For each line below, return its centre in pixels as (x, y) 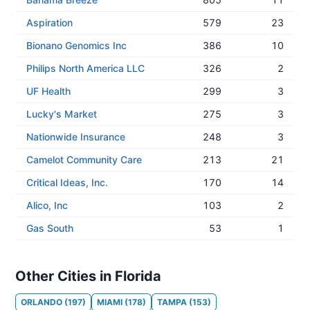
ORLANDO (42, 302)
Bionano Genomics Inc (76, 45)
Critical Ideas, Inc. (67, 182)
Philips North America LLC (85, 68)
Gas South (50, 228)
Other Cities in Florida (88, 276)
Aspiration (49, 22)
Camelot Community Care (84, 159)
